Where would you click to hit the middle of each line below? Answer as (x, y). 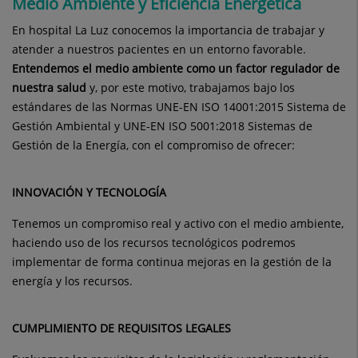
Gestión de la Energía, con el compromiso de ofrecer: (153, 145)
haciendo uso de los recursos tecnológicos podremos (154, 243)
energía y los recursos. (72, 281)
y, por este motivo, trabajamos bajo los (191, 88)
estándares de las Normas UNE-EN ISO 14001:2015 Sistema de (179, 107)
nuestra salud (49, 88)
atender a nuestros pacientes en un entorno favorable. (159, 49)
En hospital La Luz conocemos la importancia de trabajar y (168, 30)
